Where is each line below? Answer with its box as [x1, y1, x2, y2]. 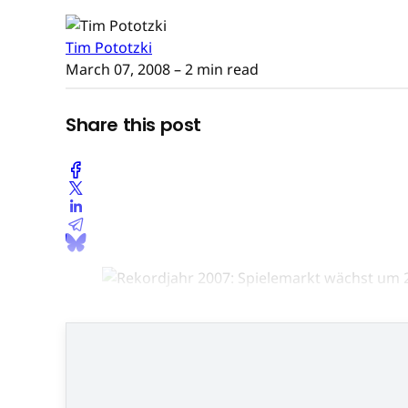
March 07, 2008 [66, 58, 170, 79]
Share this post [66, 112, 201, 138]
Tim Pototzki [66, 36, 152, 57]
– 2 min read [170, 58, 259, 79]
